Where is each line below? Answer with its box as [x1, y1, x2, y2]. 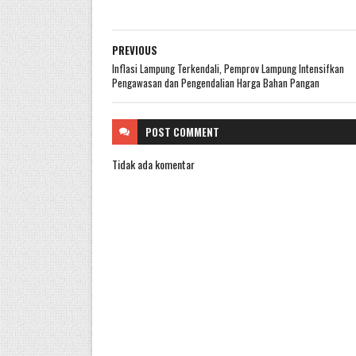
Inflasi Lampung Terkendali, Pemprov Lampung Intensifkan [111, 60, 344, 76]
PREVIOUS [111, 42, 157, 58]
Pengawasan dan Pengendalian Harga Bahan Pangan [111, 75, 319, 91]
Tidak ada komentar [111, 156, 195, 172]
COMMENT [172, 124, 219, 140]
